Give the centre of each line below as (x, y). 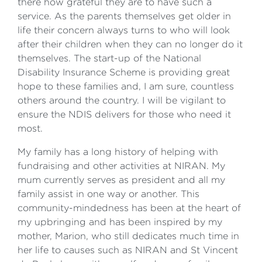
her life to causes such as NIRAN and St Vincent (128, 250)
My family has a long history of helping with (118, 152)
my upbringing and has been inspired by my (120, 222)
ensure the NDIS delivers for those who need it (124, 114)
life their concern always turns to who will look (124, 30)
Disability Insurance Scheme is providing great (124, 72)
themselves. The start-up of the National (109, 58)
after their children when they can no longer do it (130, 44)
